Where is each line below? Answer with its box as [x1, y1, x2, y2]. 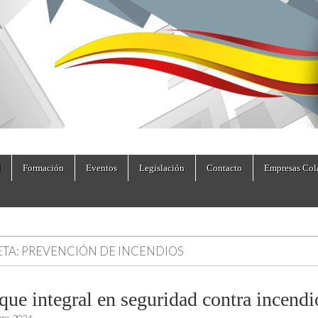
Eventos [86, 163, 117, 173]
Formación [23, 163, 64, 173]
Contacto [207, 163, 242, 173]
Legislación [139, 163, 185, 173]
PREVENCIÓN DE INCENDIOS [21, 243, 184, 258]
